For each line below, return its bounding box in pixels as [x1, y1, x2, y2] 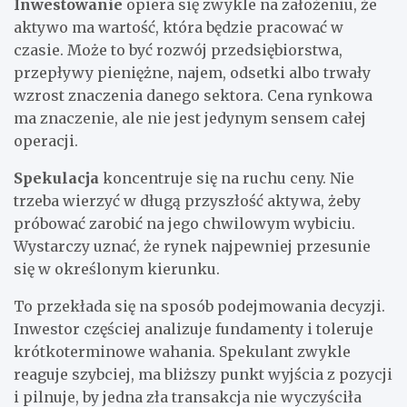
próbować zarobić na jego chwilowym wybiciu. [14, 213, 355, 233]
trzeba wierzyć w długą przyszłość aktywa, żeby [14, 191, 361, 210]
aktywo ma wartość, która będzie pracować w [14, 17, 343, 36]
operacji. [14, 131, 78, 150]
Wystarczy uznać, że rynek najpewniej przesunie [14, 236, 371, 255]
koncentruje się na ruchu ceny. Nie [99, 168, 354, 187]
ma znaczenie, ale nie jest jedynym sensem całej [14, 108, 366, 127]
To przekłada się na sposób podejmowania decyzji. [14, 296, 385, 315]
